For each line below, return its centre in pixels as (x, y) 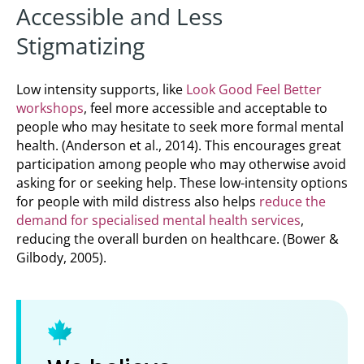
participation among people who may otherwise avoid (181, 165)
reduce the (292, 202)
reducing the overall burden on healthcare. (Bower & (178, 239)
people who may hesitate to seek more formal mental (180, 127)
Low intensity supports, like (101, 90)
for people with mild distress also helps (138, 202)
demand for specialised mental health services (158, 221)
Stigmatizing (80, 46)
